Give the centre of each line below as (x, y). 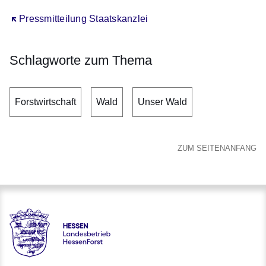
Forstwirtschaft (45, 102)
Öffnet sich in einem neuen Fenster (85, 19)
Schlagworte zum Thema (81, 61)
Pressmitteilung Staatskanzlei (84, 19)
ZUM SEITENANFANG (217, 148)
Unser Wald (162, 102)
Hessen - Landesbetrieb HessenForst (88, 254)
